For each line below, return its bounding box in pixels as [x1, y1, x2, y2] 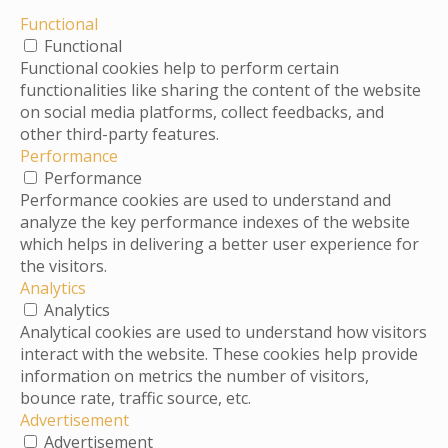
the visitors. [20, 255, 107, 278]
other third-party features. [20, 123, 219, 146]
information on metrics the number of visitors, [20, 365, 369, 388]
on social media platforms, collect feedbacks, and [20, 101, 384, 124]
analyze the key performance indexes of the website [20, 211, 410, 234]
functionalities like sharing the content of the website [20, 79, 421, 102]
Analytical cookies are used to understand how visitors [20, 321, 427, 344]
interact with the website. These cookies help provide [20, 343, 418, 366]
